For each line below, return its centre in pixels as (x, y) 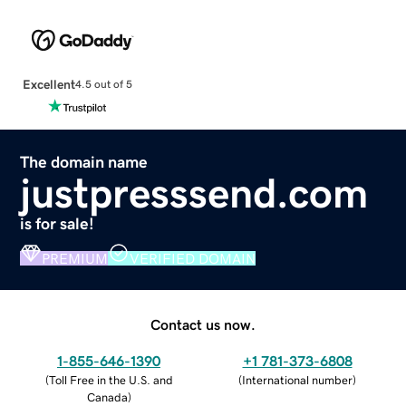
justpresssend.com (194, 193)
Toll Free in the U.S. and (111, 380)
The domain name (84, 162)
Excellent (48, 84)
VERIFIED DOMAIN (193, 258)
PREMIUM (75, 258)
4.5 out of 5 (103, 85)
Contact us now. (203, 324)
